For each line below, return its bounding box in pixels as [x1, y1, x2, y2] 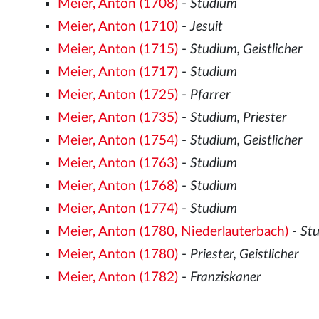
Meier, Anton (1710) [58, 19, 179, 33]
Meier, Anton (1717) [58, 65, 179, 79]
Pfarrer [190, 88, 231, 102]
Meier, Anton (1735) [58, 110, 179, 125]
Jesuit [190, 19, 224, 33]
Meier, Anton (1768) [58, 179, 179, 193]
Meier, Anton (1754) [58, 133, 179, 147]
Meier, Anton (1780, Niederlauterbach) [58, 224, 289, 239]
